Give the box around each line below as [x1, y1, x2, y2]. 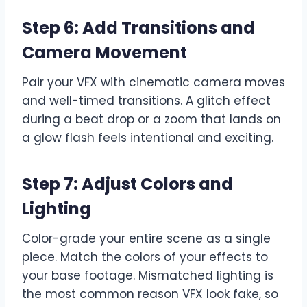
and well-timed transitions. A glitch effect [22, 92, 271, 109]
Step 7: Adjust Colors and [22, 172, 233, 195]
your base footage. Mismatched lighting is [22, 267, 273, 284]
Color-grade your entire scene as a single [22, 230, 271, 247]
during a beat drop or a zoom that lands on [22, 110, 281, 127]
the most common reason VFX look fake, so [22, 285, 278, 302]
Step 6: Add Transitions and [22, 16, 255, 39]
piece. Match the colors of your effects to [22, 248, 268, 265]
